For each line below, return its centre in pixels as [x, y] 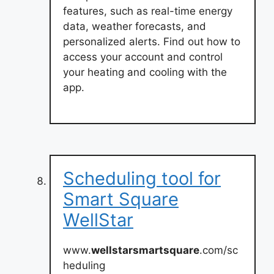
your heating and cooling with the [145, 72]
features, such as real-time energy [148, 11]
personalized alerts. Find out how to [152, 41]
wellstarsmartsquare [145, 250]
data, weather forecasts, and [135, 26]
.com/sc [219, 250]
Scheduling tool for [142, 178]
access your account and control [143, 57]
